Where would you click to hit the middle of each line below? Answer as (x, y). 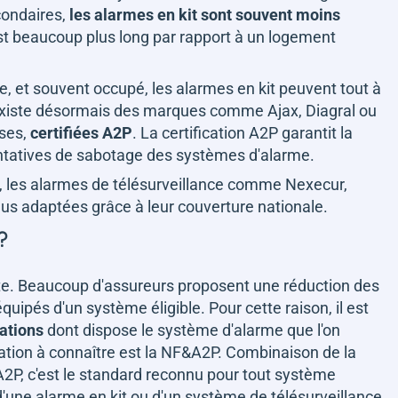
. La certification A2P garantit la (243, 133)
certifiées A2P (81, 133)
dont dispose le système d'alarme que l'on (192, 330)
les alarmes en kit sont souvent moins (205, 15)
